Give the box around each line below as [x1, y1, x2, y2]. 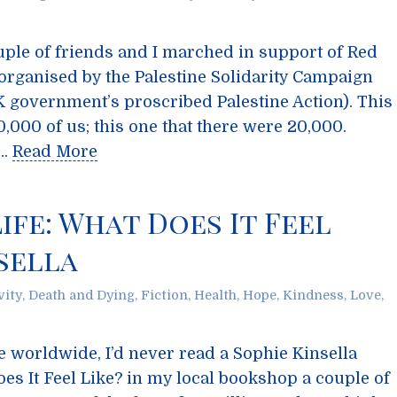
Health [194, 288, 237, 302]
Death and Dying [28, 288, 135, 302]
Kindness [283, 288, 344, 302]
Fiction [141, 288, 188, 302]
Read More [12, 143, 97, 160]
